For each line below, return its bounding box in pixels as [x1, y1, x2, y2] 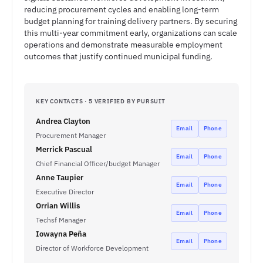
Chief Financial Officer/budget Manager [36, 159, 160, 168]
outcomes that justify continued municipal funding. [24, 51, 213, 62]
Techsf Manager [36, 215, 86, 224]
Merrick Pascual [36, 144, 92, 154]
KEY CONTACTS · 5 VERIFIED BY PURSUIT [36, 97, 166, 105]
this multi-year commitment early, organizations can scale [24, 28, 237, 38]
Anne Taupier [36, 173, 83, 183]
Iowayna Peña [36, 229, 86, 239]
